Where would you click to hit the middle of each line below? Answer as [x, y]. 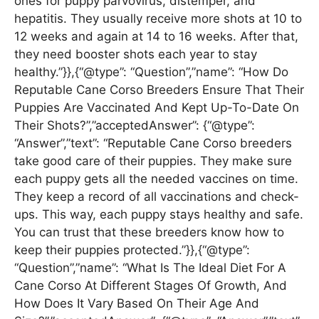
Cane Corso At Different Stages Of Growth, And [151, 285]
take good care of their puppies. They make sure [153, 161]
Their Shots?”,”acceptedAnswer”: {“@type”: [135, 125]
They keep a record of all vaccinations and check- [157, 196]
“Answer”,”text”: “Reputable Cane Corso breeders [153, 143]
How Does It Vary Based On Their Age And [137, 303]
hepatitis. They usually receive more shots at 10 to [158, 18]
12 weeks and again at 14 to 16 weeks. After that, [156, 36]
